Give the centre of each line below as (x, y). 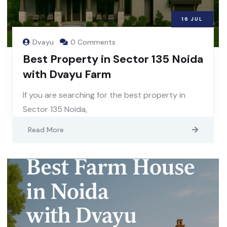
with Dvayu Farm (67, 74)
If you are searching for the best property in (104, 95)
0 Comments (93, 42)
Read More (46, 129)
